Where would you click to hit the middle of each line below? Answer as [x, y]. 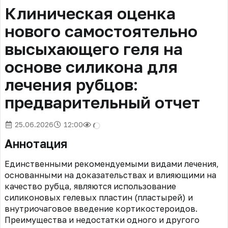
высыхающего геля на [94, 49]
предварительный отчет [102, 103]
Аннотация [36, 144]
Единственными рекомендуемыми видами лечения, [112, 164]
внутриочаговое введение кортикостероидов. [101, 209]
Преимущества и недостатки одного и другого [102, 220]
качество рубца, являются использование [90, 187]
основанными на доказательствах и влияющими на [110, 175]
